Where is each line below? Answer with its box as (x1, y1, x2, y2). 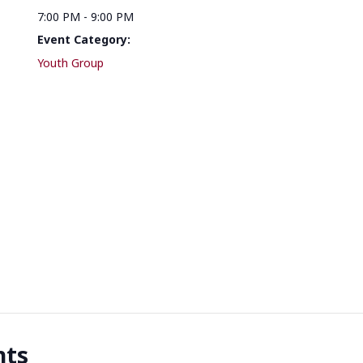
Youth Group (36, 55, 104, 71)
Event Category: (36, 32, 130, 48)
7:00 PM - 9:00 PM (36, 9, 134, 25)
